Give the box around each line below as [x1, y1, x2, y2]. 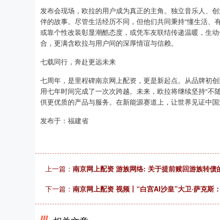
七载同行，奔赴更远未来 [40, 56, 116, 66]
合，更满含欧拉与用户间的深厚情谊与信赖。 [40, 38, 178, 48]
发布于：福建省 [40, 115, 88, 125]
